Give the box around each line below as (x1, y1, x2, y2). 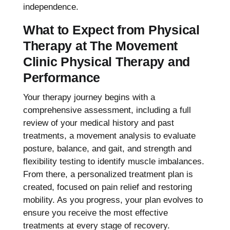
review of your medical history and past (23, 118, 174, 128)
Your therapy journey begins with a (23, 92, 155, 102)
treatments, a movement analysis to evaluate (23, 130, 196, 141)
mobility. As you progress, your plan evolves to (23, 195, 203, 205)
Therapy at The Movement (23, 38, 178, 53)
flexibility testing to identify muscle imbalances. (23, 156, 204, 166)
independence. (23, 2, 79, 12)
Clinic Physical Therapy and (23, 54, 190, 69)
